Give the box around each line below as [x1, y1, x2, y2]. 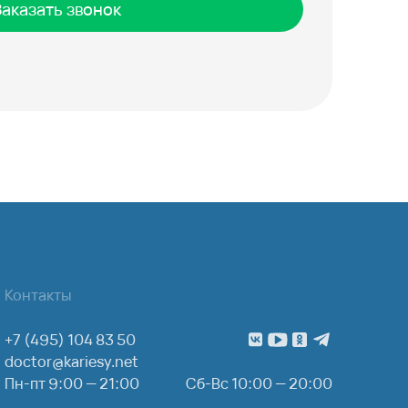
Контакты [5, 285, 72, 305]
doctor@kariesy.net [5, 352, 138, 372]
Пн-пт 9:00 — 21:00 [5, 373, 139, 393]
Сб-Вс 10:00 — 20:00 [186, 373, 332, 393]
